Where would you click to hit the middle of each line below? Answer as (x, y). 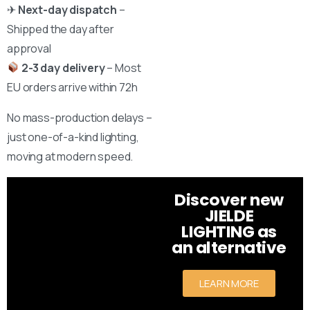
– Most (123, 67)
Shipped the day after (61, 29)
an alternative (229, 247)
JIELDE (229, 215)
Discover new (229, 199)
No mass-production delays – (80, 117)
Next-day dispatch (67, 9)
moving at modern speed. (70, 156)
